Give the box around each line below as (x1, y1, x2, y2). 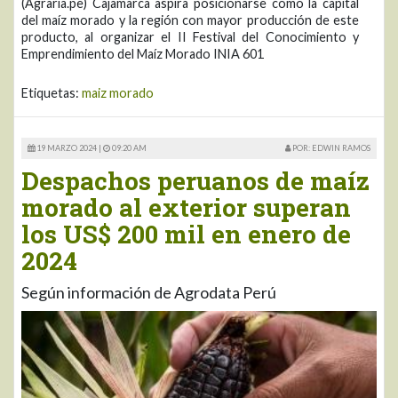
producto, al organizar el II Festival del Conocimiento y (21, 28, 359, 44)
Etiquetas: (21, 84, 82, 100)
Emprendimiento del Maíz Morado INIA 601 (21, 45, 264, 61)
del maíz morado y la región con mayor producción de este (21, 12, 359, 28)
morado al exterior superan (21, 190, 351, 224)
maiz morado (82, 84, 154, 100)
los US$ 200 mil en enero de (21, 217, 351, 251)
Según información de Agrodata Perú (21, 282, 276, 302)
